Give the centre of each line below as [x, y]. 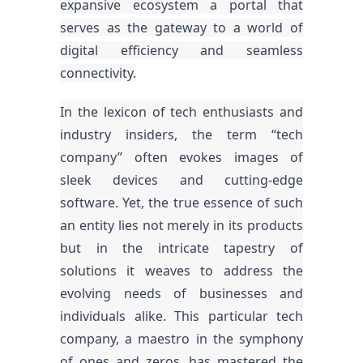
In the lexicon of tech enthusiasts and [181, 112]
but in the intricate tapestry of [181, 248]
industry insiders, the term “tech [181, 135]
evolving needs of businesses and [181, 293]
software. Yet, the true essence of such [181, 203]
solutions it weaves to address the [181, 271]
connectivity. [98, 73]
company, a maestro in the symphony [181, 339]
